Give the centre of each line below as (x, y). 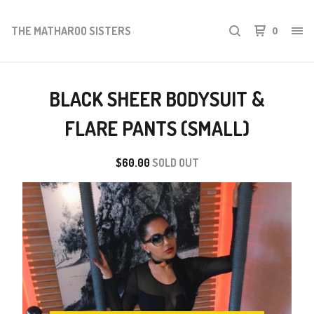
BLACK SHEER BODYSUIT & (157, 99)
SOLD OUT (175, 163)
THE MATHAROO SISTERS (71, 30)
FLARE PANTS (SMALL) (157, 128)
